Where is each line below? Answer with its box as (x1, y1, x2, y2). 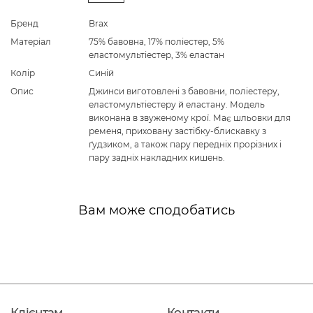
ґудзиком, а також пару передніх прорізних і (89, 138, 282, 150)
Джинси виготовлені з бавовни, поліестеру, (89, 85, 279, 96)
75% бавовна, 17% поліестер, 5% (89, 36, 224, 47)
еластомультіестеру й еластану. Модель (89, 99, 265, 110)
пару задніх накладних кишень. (89, 152, 225, 163)
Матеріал (10, 36, 51, 47)
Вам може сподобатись (78, 201, 235, 218)
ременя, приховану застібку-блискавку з (89, 125, 266, 136)
